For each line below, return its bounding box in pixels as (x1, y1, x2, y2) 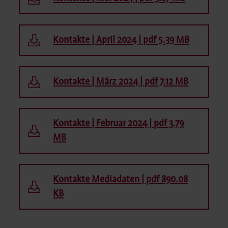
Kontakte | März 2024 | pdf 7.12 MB (53, 76, 189, 87)
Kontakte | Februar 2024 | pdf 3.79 (53, 118, 184, 129)
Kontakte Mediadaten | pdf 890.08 (53, 174, 188, 185)
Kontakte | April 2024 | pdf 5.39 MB (53, 35, 190, 45)
